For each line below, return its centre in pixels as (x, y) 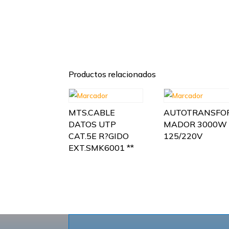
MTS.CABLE (92, 112)
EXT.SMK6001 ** (101, 147)
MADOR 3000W (196, 124)
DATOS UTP (93, 124)
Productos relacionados (112, 74)
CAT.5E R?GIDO (99, 136)
